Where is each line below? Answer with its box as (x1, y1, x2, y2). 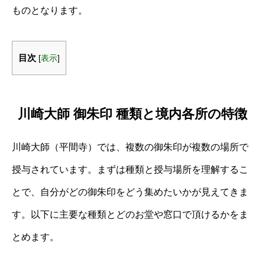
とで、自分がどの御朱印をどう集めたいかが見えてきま (12, 186, 248, 197)
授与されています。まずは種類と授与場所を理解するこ (12, 164, 248, 174)
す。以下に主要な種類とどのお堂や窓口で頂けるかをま (12, 209, 248, 219)
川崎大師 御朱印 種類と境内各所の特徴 (18, 106, 247, 121)
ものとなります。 (12, 5, 88, 15)
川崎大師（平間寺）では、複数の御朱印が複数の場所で (12, 141, 248, 152)
